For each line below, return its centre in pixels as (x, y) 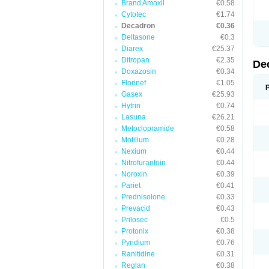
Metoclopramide (148, 128)
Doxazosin (139, 71)
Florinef (134, 83)
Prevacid (136, 208)
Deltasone (138, 37)
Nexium (134, 151)
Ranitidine (138, 254)
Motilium (135, 140)
